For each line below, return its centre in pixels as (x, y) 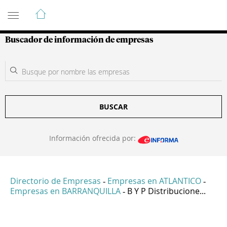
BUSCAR (113, 107)
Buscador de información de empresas (79, 40)
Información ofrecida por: (93, 138)
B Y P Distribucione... (166, 191)
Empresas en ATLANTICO (154, 181)
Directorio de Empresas (55, 181)
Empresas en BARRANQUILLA (65, 191)
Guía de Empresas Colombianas (96, 10)
